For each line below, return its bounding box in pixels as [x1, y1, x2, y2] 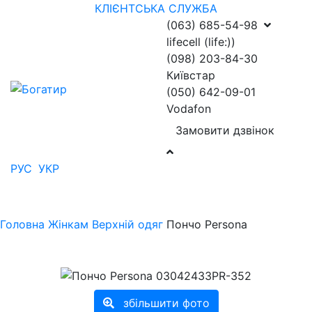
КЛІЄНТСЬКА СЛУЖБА [95, 1, 217, 15]
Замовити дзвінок [175, 123, 274, 137]
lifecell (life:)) [166, 35, 235, 49]
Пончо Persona [166, 217, 247, 231]
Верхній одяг [92, 217, 163, 231]
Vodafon [166, 102, 211, 116]
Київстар [166, 68, 215, 82]
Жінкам [48, 217, 88, 231]
